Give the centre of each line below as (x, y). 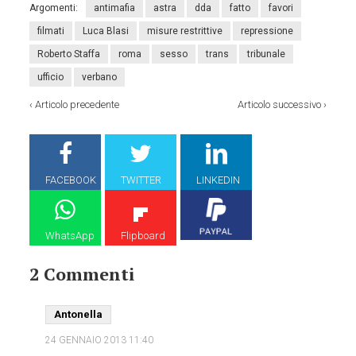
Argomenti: (54, 8)
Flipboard (143, 236)
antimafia (115, 8)
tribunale (267, 54)
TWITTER (141, 180)
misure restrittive (185, 31)
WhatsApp (70, 236)
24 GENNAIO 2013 (87, 341)
